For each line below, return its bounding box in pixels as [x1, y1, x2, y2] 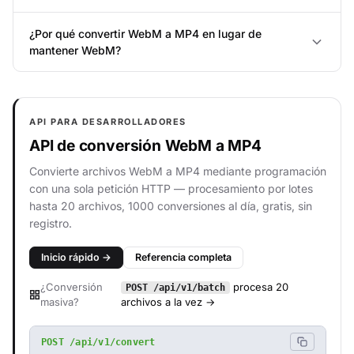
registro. [29, 217, 72, 230]
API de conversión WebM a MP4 [29, 136, 262, 155]
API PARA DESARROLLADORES [29, 116, 186, 127]
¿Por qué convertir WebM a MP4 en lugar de [29, 27, 262, 40]
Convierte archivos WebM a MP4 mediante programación [29, 164, 326, 178]
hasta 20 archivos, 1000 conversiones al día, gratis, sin [29, 199, 312, 213]
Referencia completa [135, 251, 232, 263]
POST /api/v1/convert [41, 336, 156, 348]
